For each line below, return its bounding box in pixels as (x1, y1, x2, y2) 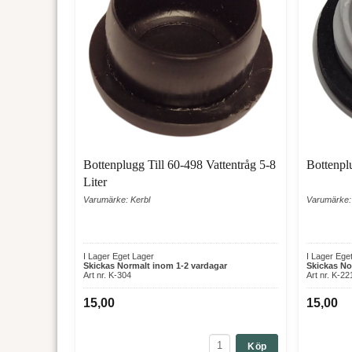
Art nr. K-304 (82, 269, 131, 280)
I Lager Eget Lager (82, 251, 154, 261)
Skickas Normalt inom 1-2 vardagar (82, 260, 227, 270)
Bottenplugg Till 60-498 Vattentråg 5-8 (82, 157, 276, 171)
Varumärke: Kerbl (82, 194, 150, 204)
